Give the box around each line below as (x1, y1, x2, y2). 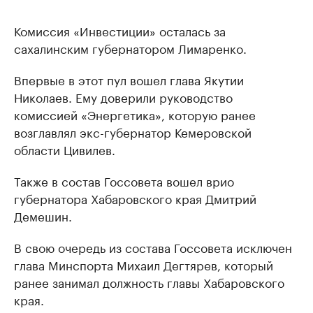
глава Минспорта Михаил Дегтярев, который (14, 254, 273, 273)
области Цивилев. (14, 139, 115, 158)
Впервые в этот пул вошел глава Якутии (14, 69, 244, 88)
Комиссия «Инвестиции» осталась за (14, 20, 226, 39)
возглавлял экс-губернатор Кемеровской (14, 122, 252, 140)
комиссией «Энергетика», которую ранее (14, 104, 256, 123)
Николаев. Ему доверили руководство (14, 87, 233, 105)
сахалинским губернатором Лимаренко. (14, 38, 247, 57)
